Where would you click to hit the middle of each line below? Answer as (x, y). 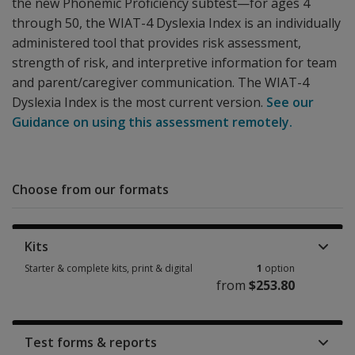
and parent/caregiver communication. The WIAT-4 (160, 82)
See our (290, 102)
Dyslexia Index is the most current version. (139, 102)
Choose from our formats (90, 189)
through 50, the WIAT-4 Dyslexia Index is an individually (176, 23)
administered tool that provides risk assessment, (157, 43)
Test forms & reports (91, 342)
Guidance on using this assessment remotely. (152, 122)
